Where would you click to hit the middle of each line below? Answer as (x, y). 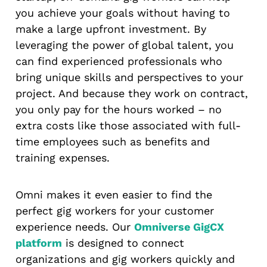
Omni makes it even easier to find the (114, 194)
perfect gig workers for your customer (115, 210)
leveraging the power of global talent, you (125, 45)
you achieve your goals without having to (123, 13)
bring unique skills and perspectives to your (129, 77)
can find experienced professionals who (119, 61)
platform (39, 243)
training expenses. (63, 158)
